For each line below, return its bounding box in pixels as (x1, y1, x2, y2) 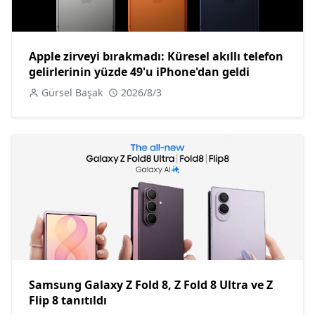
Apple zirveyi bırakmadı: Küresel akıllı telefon (29, 48, 283, 64)
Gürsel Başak (41, 85, 103, 99)
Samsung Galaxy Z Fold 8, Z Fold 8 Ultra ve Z (29, 276, 273, 292)
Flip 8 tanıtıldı (29, 292, 107, 308)
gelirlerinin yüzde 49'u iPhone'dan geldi (29, 63, 250, 79)
